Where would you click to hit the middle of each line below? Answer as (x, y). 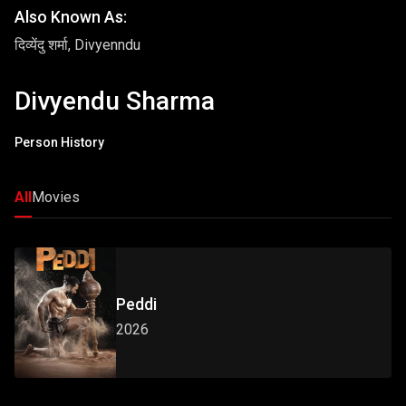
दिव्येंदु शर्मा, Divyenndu (77, 45)
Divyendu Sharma (115, 101)
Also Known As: (71, 17)
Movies (56, 197)
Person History (59, 142)
